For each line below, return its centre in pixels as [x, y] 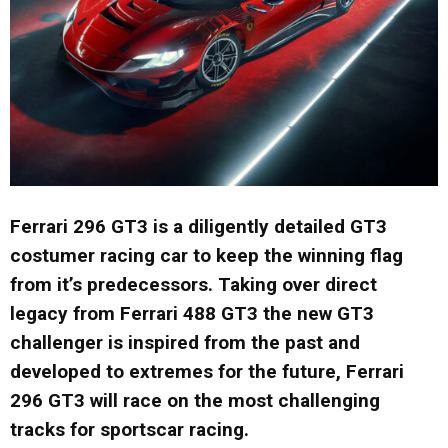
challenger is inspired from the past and [185, 343]
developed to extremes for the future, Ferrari [207, 372]
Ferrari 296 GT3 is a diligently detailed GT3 [198, 227]
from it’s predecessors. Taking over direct [193, 285]
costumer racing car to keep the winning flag [206, 256]
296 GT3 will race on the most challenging [195, 401]
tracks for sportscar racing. [129, 430]
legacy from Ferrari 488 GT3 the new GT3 [192, 314]
